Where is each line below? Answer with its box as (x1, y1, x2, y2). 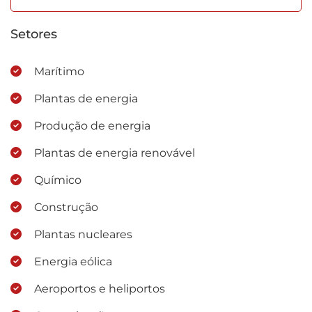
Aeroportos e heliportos (34, 282, 165, 296)
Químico (34, 173, 81, 187)
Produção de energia (34, 119, 150, 133)
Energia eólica (34, 255, 112, 269)
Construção (34, 201, 98, 214)
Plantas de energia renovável (34, 146, 195, 160)
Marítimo (34, 65, 84, 79)
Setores (10, 26, 57, 42)
